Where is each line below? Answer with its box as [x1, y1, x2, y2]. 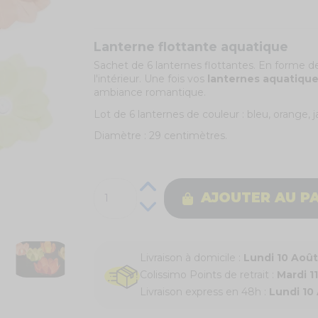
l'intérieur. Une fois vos [93, 72, 207, 86]
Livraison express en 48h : [139, 285, 269, 298]
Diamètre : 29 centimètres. [93, 128, 227, 142]
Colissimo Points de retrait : [139, 268, 277, 281]
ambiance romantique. [93, 86, 206, 99]
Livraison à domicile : [139, 251, 243, 264]
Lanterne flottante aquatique [93, 39, 288, 55]
